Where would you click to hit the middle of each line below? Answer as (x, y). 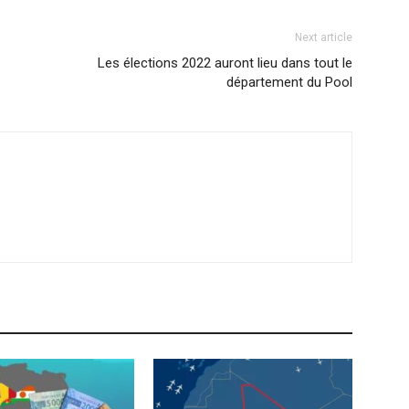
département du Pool (289, 82)
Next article (324, 37)
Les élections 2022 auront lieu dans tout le (225, 63)
